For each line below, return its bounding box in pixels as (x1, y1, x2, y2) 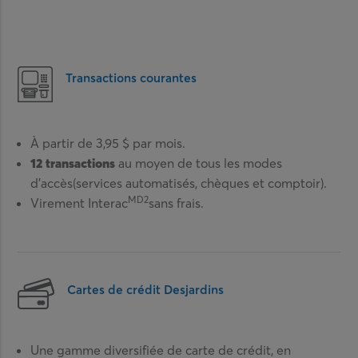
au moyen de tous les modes (118, 154, 283, 171)
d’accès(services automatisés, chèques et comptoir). (30, 174, 328, 191)
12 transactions (30, 154, 116, 171)
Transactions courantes (66, 70, 197, 86)
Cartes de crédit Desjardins (67, 281, 225, 297)
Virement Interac (30, 194, 129, 211)
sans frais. (149, 194, 205, 211)
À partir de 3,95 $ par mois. (30, 134, 186, 151)
